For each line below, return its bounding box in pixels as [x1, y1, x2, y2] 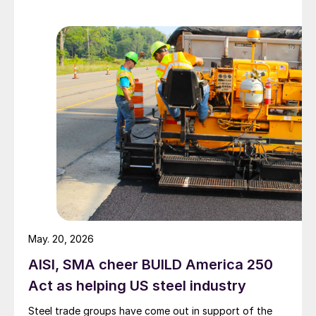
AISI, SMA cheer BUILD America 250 [28, 256, 273, 274]
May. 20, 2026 [28, 233, 94, 245]
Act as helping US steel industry [28, 277, 246, 295]
